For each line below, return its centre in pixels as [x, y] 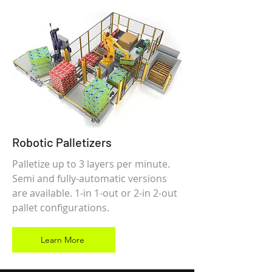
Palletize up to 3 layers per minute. [91, 164]
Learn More [63, 240]
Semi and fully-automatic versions [90, 178]
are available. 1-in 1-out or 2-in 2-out [95, 193]
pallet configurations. [61, 208]
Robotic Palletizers [62, 142]
